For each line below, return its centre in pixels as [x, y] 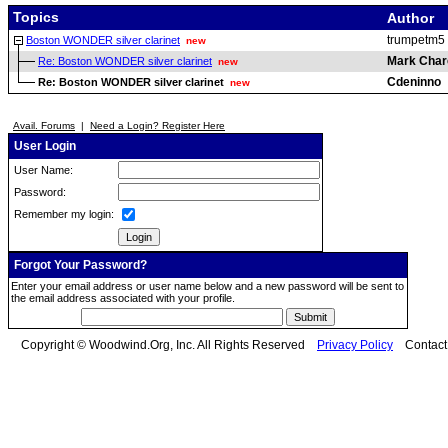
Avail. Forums [44, 125]
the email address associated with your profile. [123, 298]
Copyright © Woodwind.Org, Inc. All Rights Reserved [163, 345]
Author [412, 18]
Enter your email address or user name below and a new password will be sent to [207, 286]
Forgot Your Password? [79, 265]
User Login [43, 146]
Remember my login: [62, 214]
